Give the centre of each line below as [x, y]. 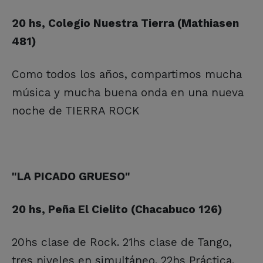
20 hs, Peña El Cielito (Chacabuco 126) [117, 209]
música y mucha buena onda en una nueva [128, 92]
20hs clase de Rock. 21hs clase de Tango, [122, 242]
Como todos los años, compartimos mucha [127, 74]
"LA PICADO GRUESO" [71, 176]
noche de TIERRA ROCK [75, 110]
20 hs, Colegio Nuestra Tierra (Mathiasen [125, 23]
